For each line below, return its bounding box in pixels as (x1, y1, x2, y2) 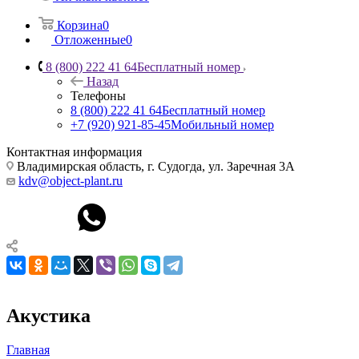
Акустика (6, 305, 91, 326)
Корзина (57, 18, 103, 32)
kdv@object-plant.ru (18, 173, 123, 188)
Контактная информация (6, 144, 142, 159)
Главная (6, 342, 50, 357)
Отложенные (54, 32, 126, 46)
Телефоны (71, 88, 126, 103)
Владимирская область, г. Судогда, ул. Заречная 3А (14, 159, 295, 173)
